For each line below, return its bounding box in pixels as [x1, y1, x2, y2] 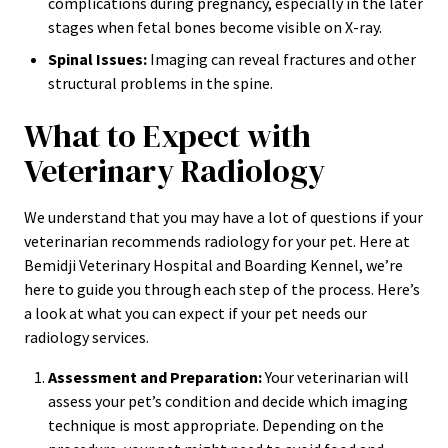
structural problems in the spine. [48, 73, 276, 93]
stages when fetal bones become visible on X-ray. [48, 17, 382, 37]
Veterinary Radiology [24, 149, 325, 193]
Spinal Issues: [48, 49, 147, 69]
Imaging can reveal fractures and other [147, 49, 416, 69]
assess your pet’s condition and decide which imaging [48, 391, 408, 411]
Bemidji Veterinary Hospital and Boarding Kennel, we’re [24, 255, 403, 275]
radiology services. [24, 327, 149, 347]
